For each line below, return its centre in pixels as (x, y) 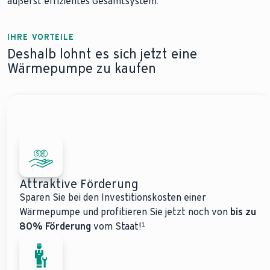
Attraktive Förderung (79, 184)
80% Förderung (56, 226)
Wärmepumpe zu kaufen (82, 68)
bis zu (243, 212)
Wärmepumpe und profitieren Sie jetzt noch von (125, 212)
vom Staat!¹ (119, 226)
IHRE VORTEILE (41, 37)
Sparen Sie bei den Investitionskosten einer (113, 197)
